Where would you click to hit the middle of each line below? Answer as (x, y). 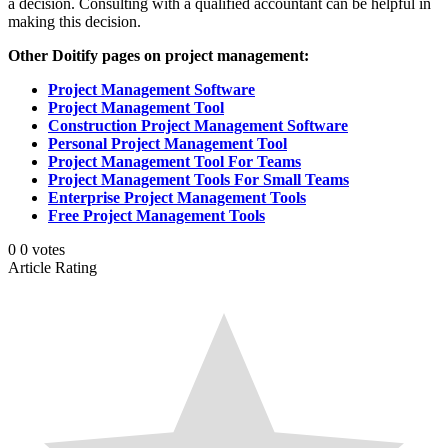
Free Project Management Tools (156, 215)
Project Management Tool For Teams (174, 161)
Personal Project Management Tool (167, 143)
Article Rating (52, 267)
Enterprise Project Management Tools (177, 197)
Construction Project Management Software (198, 125)
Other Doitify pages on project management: (158, 55)
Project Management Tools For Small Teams (198, 179)
